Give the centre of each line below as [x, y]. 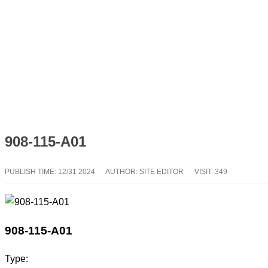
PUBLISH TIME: [31, 172]
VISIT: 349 [211, 172]
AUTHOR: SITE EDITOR [144, 172]
